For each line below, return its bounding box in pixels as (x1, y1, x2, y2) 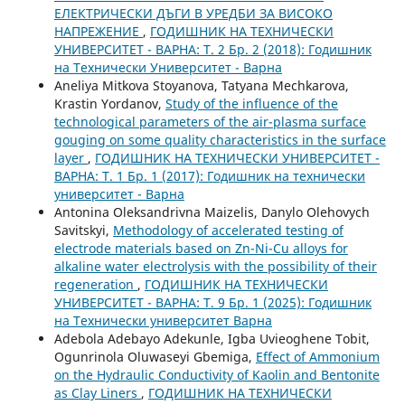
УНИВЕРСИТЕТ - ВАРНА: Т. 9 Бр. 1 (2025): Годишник (53, 294, 372, 312)
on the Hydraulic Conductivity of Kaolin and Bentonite (53, 366, 380, 384)
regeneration (53, 276, 137, 294)
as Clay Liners (53, 384, 141, 402)
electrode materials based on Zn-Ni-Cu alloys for (53, 240, 348, 258)
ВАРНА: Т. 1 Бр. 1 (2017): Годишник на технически (53, 167, 365, 185)
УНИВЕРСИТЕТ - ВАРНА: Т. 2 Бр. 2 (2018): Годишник (53, 41, 372, 59)
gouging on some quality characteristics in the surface (53, 131, 386, 149)
